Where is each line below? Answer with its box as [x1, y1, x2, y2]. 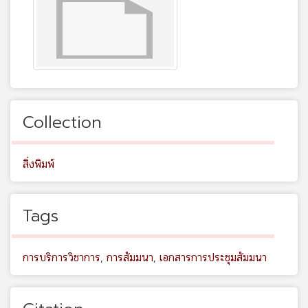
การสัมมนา [107, 249, 153, 267]
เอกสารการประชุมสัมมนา [159, 249, 267, 267]
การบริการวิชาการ [23, 249, 100, 267]
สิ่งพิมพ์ [23, 155, 54, 173]
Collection [23, 110, 102, 135]
